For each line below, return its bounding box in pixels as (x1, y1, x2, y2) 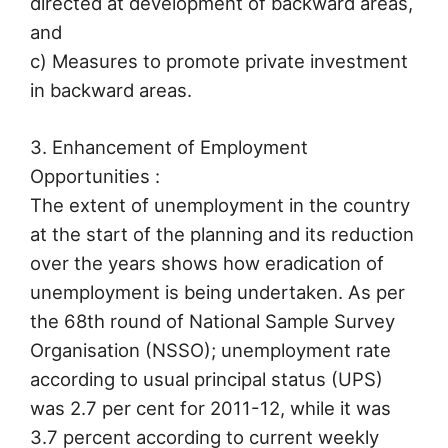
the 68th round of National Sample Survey (30, 309, 395, 332)
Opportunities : (30, 164, 160, 187)
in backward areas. (30, 79, 192, 102)
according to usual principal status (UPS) (30, 367, 383, 390)
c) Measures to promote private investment (30, 50, 408, 73)
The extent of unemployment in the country (30, 193, 410, 216)
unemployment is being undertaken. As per (30, 280, 405, 303)
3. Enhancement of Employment (30, 135, 308, 158)
